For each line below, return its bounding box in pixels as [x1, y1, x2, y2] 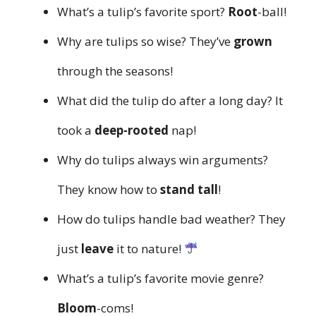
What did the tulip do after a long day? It [57, 92, 283, 109]
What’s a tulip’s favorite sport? [57, 3, 228, 20]
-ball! [257, 3, 286, 20]
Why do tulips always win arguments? [57, 151, 268, 168]
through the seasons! [57, 62, 173, 79]
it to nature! [114, 240, 184, 257]
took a [57, 121, 95, 138]
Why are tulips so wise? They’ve [57, 32, 233, 49]
